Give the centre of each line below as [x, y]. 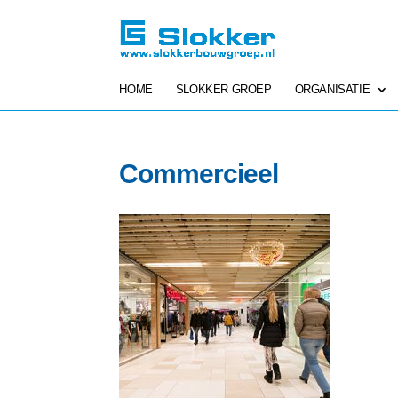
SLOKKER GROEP [223, 89]
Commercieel [199, 174]
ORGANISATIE [332, 89]
